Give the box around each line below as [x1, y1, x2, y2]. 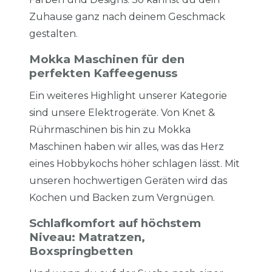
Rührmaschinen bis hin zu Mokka [29, 124, 191, 136]
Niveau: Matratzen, [29, 230, 145, 245]
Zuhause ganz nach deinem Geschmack [29, 11, 225, 23]
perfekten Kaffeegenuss [29, 66, 177, 81]
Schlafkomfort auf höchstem [29, 216, 201, 231]
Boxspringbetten [29, 244, 133, 259]
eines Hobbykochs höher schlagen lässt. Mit [29, 158, 240, 170]
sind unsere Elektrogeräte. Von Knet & [29, 107, 215, 119]
